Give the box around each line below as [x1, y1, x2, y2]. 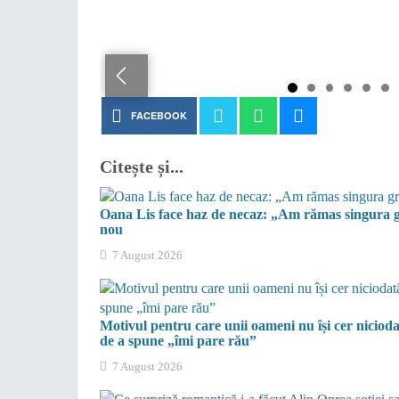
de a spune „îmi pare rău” [100, 333, 256, 349]
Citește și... [100, 157, 183, 177]
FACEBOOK [130, 109, 187, 123]
